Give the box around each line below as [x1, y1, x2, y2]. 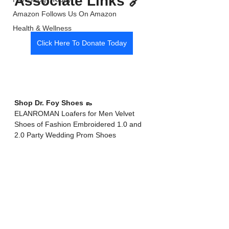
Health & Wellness [13, 24, 72, 33]
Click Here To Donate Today [37, 39, 127, 48]
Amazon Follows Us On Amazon [13, 10, 117, 18]
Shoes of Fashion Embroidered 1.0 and [14, 120, 144, 129]
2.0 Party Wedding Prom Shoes [14, 131, 116, 140]
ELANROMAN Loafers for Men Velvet [14, 109, 136, 118]
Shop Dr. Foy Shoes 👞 [14, 99, 95, 107]
